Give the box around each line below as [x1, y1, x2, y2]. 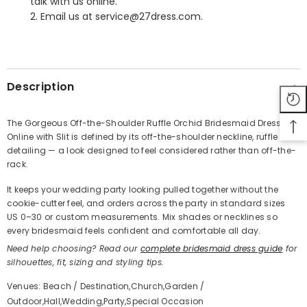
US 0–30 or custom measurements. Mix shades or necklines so [7, 211, 278, 223]
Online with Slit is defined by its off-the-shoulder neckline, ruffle [7, 131, 278, 143]
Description [7, 79, 75, 95]
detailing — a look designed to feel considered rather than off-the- [7, 145, 297, 157]
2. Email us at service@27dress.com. [30, 10, 203, 24]
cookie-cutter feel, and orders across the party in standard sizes [7, 197, 286, 210]
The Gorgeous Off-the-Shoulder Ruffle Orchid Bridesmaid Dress [7, 117, 282, 130]
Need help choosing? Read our [7, 243, 140, 255]
